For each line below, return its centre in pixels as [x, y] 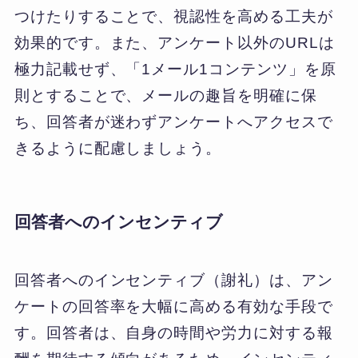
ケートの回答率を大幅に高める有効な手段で [173, 306]
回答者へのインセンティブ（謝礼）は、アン [173, 280]
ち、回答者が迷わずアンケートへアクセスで [173, 122]
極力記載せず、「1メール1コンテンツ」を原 [175, 70]
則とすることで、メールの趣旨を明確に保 [165, 96]
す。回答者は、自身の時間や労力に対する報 [173, 332]
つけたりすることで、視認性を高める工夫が [173, 17]
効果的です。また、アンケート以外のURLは [174, 43]
